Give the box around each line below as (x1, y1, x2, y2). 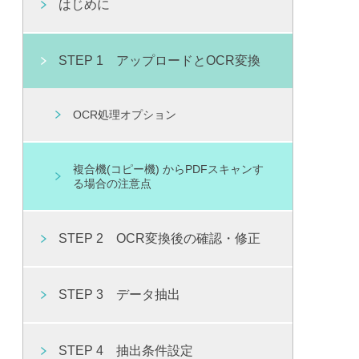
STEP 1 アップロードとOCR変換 (58, 54, 261, 68)
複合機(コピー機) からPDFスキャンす (73, 163, 264, 176)
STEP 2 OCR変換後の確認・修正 (58, 232, 261, 246)
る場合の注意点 (73, 177, 152, 191)
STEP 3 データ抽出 (58, 288, 181, 302)
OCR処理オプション (73, 108, 177, 122)
